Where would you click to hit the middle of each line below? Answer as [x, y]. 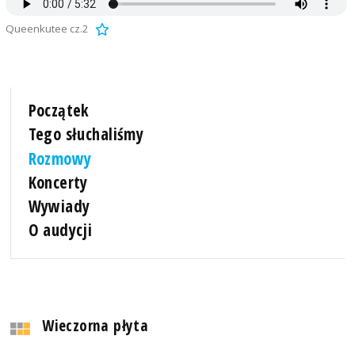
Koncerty [58, 182]
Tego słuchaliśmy [86, 134]
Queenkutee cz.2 [47, 28]
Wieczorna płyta [95, 325]
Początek [59, 111]
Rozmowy [60, 158]
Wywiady [59, 206]
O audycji [60, 229]
